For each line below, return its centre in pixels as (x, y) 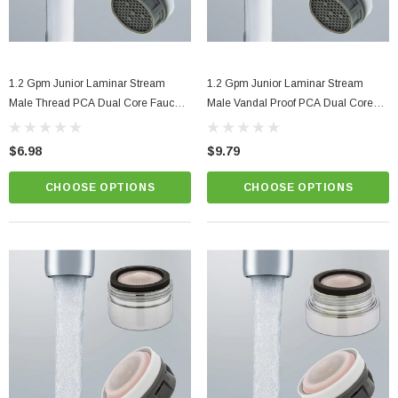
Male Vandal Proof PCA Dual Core (290, 103)
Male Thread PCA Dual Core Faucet (96, 103)
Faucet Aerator (243, 123)
